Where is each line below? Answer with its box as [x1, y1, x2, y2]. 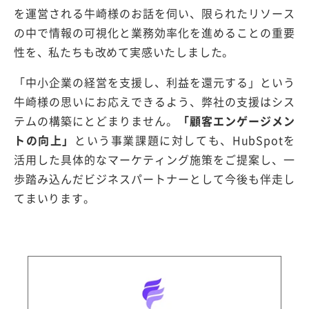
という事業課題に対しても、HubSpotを [74, 132, 295, 149]
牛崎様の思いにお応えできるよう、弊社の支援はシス [14, 93, 295, 110]
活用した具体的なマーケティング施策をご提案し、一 [14, 151, 295, 168]
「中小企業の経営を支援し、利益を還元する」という [14, 74, 295, 91]
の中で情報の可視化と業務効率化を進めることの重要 [14, 24, 295, 41]
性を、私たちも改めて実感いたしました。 [14, 43, 235, 61]
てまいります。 [14, 190, 95, 207]
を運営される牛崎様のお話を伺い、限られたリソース [14, 5, 295, 22]
